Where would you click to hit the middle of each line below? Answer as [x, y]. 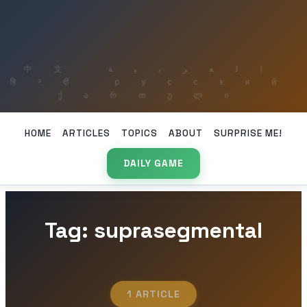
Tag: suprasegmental [153, 231]
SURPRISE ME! [248, 133]
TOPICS [139, 133]
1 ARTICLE [153, 294]
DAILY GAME [153, 164]
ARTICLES [86, 133]
